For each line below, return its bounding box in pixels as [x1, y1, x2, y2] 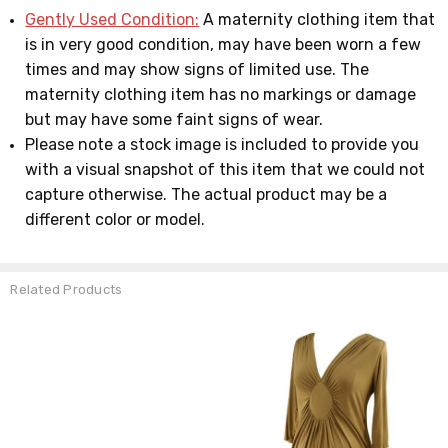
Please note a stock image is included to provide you [25, 134, 420, 154]
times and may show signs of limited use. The [25, 59, 370, 79]
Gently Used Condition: [25, 9, 200, 29]
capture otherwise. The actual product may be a [25, 184, 388, 204]
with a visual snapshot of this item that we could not [25, 159, 426, 179]
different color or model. [25, 209, 206, 229]
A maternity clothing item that [199, 9, 436, 29]
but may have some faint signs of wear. [25, 109, 324, 129]
